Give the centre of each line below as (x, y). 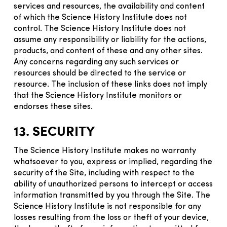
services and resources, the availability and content (109, 6)
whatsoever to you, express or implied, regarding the (113, 162)
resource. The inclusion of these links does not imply (110, 84)
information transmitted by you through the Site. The (112, 195)
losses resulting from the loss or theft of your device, (111, 218)
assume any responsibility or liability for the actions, (110, 40)
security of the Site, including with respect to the (104, 173)
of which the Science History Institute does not (100, 17)
